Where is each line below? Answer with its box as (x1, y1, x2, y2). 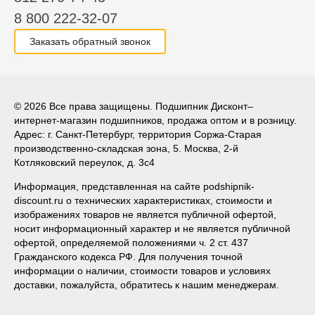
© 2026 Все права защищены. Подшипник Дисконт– (14, 101, 253, 112)
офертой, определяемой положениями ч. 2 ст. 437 (14, 237, 248, 248)
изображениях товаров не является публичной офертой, (14, 209, 276, 220)
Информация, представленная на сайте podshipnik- (14, 181, 255, 192)
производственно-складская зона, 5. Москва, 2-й (14, 143, 238, 154)
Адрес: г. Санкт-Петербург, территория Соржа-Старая (14, 129, 262, 140)
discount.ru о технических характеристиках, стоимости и (14, 195, 272, 206)
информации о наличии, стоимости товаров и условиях (14, 265, 271, 276)
